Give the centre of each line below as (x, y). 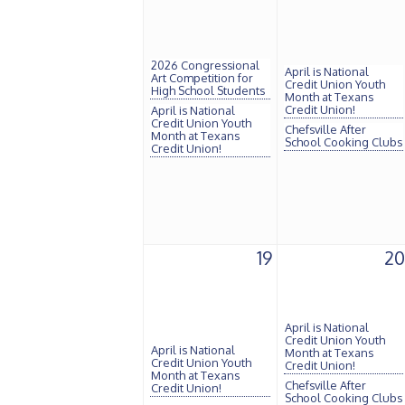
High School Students (208, 90)
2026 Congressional (205, 65)
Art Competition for (202, 78)
